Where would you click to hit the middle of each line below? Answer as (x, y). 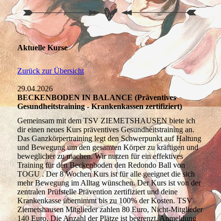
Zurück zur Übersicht (51, 71)
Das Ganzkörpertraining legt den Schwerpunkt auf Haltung (109, 138)
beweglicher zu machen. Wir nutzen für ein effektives (100, 156)
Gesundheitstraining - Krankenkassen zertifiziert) (100, 106)
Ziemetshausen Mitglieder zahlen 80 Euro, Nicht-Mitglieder (110, 209)
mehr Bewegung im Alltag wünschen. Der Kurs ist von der (109, 183)
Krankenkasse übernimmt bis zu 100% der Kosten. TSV (105, 200)
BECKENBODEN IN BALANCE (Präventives (97, 97)
